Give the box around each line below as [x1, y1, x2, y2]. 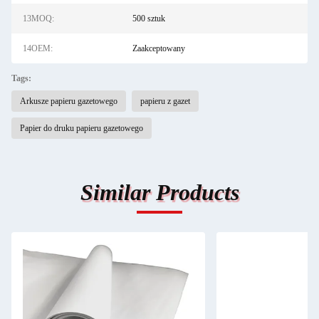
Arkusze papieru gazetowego [20, 96, 117, 106]
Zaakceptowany [132, 43, 185, 53]
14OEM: [23, 43, 53, 53]
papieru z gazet [140, 96, 190, 106]
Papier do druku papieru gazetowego [20, 123, 143, 133]
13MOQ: [23, 14, 54, 23]
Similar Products [80, 179, 239, 205]
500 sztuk [132, 14, 165, 23]
